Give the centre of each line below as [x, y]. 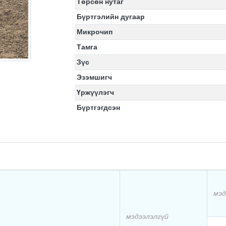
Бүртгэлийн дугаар [111, 17]
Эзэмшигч [95, 77]
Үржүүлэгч [96, 92]
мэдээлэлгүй [147, 216]
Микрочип [95, 32]
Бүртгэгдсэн [99, 107]
